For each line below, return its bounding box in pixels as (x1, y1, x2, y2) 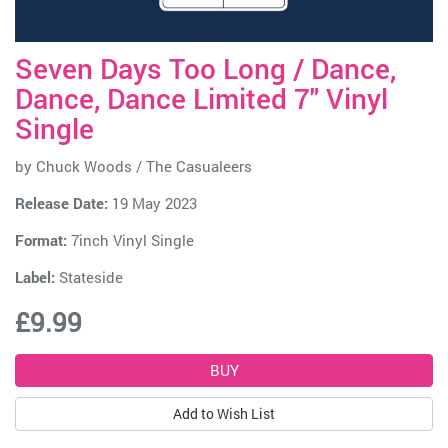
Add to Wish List (173, 404, 275, 423)
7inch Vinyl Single (67, 230, 194, 250)
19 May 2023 (108, 193, 197, 213)
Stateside (59, 267, 123, 287)
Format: (15, 230, 67, 250)
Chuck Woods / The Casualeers (36, 156, 252, 176)
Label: (15, 267, 55, 287)
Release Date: (15, 193, 108, 213)
